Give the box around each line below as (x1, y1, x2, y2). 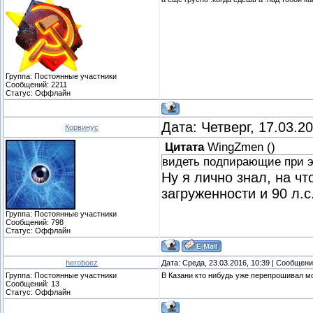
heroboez (66, 258, 98, 267)
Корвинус (65, 122, 99, 131)
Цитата (165, 139, 204, 154)
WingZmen (208, 139, 263, 154)
